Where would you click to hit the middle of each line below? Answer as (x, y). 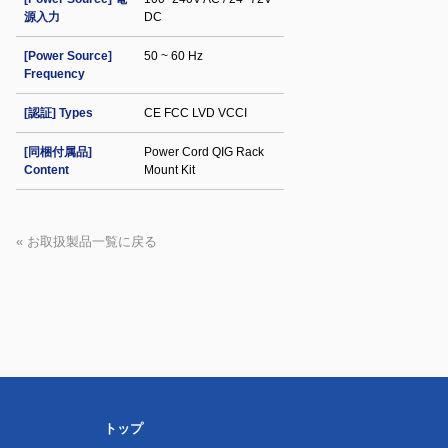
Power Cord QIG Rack (204, 152)
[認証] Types (58, 113)
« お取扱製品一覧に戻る (86, 241)
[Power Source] (68, 56)
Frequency (54, 74)
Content (46, 170)
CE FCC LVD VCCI (195, 113)
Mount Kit (169, 170)
